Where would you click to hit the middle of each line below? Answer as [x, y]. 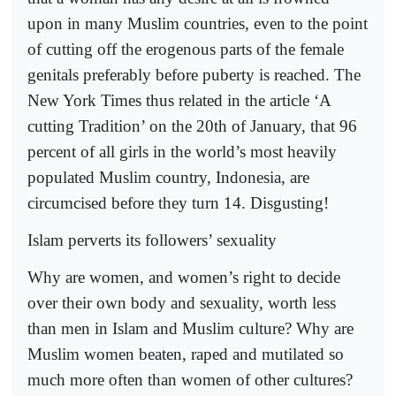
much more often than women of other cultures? [190, 380]
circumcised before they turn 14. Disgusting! [178, 202]
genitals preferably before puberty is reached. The [194, 74]
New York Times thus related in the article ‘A [179, 100]
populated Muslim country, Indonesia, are [168, 177]
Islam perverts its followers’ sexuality [152, 240]
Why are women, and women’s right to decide [184, 278]
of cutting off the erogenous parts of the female [186, 49]
